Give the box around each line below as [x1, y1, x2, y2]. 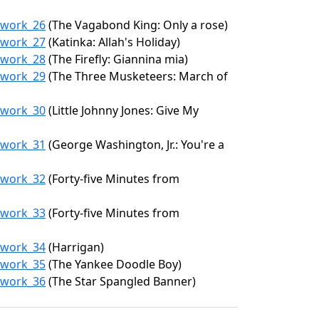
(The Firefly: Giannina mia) [46, 51, 188, 67]
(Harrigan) [46, 239, 104, 255]
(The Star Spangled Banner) [46, 273, 196, 289]
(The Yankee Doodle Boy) [46, 256, 182, 272]
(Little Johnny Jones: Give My [46, 103, 199, 118]
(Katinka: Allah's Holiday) [46, 34, 180, 50]
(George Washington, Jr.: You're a [46, 137, 224, 152]
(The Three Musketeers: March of [46, 68, 228, 84]
